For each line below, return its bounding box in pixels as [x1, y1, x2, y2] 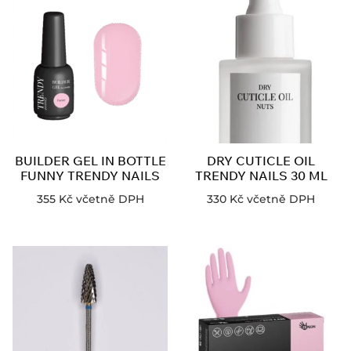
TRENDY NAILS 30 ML [194, 167, 327, 183]
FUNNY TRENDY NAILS [20, 167, 160, 183]
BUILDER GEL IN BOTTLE [14, 152, 166, 168]
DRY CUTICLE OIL [207, 152, 315, 168]
